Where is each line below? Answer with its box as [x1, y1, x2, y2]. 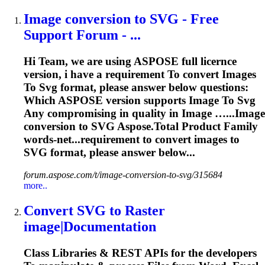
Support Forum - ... [24, 27, 141, 43]
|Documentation [60, 219, 156, 235]
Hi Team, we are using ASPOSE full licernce [24, 54, 237, 67]
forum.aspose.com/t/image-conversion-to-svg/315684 [24, 170, 222, 180]
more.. [24, 180, 47, 191]
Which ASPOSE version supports [24, 93, 189, 106]
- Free [179, 11, 219, 27]
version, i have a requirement [24, 67, 167, 80]
